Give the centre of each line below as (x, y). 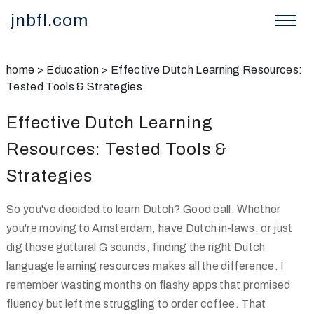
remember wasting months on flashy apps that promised (149, 285)
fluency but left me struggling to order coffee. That (136, 304)
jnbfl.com (49, 20)
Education (73, 70)
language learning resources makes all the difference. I (145, 266)
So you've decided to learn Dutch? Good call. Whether (144, 209)
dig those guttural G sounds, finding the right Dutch (136, 247)
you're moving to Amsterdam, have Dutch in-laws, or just (150, 228)
